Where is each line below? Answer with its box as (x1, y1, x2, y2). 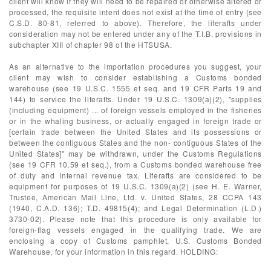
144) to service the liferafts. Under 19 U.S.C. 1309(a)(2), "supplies (9, 94, 262, 104)
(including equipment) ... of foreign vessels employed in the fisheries (9, 105, 262, 115)
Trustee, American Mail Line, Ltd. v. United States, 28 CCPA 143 (9, 192, 262, 202)
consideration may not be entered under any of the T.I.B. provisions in (9, 28, 262, 39)
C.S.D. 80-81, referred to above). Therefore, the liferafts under (9, 18, 262, 28)
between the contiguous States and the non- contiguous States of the (9, 137, 262, 148)
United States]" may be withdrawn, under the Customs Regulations (9, 148, 262, 158)
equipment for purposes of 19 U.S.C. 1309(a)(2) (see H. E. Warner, (9, 181, 262, 191)
